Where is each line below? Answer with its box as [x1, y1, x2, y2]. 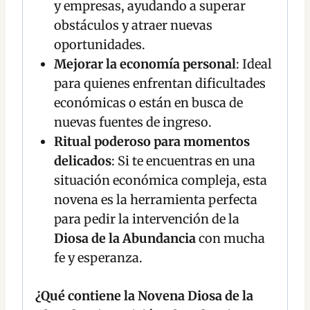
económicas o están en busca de [54, 95, 243, 111]
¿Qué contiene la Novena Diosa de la [35, 288, 253, 304]
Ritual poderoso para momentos [54, 134, 250, 150]
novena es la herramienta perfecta [54, 192, 257, 208]
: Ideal [236, 56, 272, 73]
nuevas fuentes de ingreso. [54, 114, 212, 131]
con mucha [196, 230, 265, 247]
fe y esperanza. [54, 250, 143, 266]
